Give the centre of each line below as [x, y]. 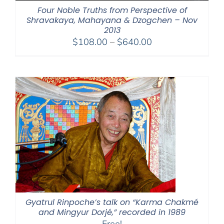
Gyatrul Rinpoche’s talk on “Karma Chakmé [112, 202]
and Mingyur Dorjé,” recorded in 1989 [112, 212]
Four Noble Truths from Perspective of [112, 10]
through [167, 78]
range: [164, 53]
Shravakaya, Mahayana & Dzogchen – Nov [112, 20]
